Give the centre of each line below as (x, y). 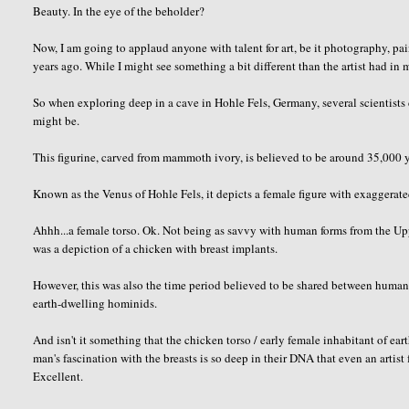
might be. (57, 120)
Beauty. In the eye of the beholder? (119, 10)
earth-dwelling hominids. (95, 303)
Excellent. (58, 376)
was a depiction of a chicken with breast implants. (156, 248)
